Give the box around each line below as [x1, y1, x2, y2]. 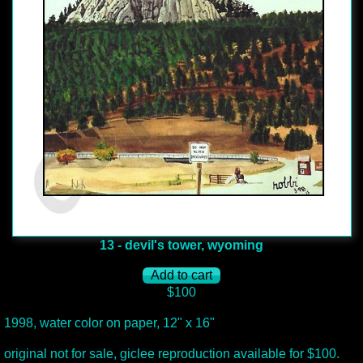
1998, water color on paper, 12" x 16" [4, 316, 215, 330]
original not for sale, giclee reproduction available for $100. [4, 347, 340, 361]
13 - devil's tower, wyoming [100, 238, 263, 252]
